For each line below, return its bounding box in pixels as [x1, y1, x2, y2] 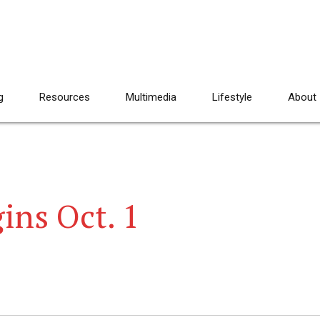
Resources [39, 91, 90, 104]
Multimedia [126, 91, 176, 104]
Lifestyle [212, 91, 252, 104]
